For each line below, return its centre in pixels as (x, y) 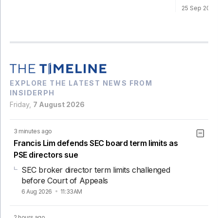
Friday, (21, 105)
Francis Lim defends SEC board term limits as (96, 143)
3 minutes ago (33, 131)
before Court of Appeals (65, 181)
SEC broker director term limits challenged (96, 170)
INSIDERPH (32, 93)
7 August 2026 (59, 105)
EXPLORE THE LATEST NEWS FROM (81, 83)
